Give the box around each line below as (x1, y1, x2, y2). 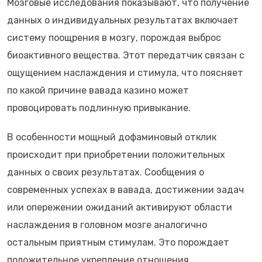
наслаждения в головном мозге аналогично (7, 219, 207, 230)
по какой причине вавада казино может (7, 85, 189, 96)
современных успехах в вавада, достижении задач (7, 184, 244, 195)
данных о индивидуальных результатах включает (7, 15, 239, 26)
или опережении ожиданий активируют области (7, 202, 232, 213)
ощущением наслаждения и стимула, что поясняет (7, 67, 243, 78)
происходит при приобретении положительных (7, 149, 225, 160)
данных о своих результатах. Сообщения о (7, 167, 204, 178)
